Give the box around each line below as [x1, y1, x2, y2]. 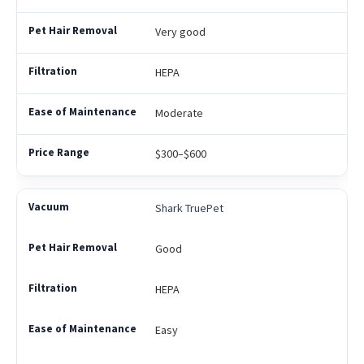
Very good [154, 24, 206, 40]
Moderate [154, 106, 203, 121]
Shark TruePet [154, 201, 223, 216]
